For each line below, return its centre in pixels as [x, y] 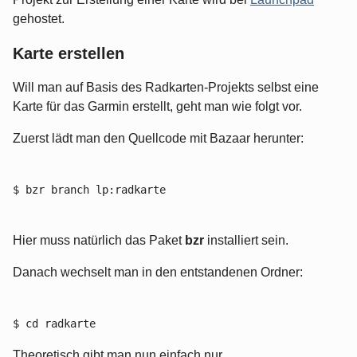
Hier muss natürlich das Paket [99, 241]
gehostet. [39, 19]
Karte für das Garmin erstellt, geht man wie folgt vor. [157, 107]
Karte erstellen [69, 54]
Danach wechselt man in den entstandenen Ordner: [158, 273]
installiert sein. [246, 241]
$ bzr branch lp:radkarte [89, 190]
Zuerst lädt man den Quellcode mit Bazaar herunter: [158, 139]
